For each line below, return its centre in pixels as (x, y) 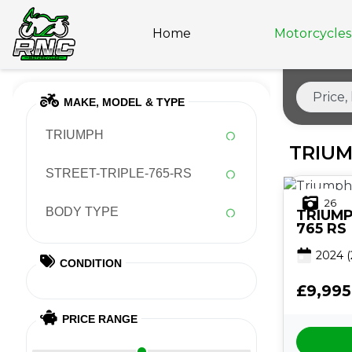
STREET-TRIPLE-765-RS (119, 174)
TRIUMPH (75, 135)
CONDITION (91, 264)
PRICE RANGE (100, 319)
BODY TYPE (82, 212)
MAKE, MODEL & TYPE (125, 103)
